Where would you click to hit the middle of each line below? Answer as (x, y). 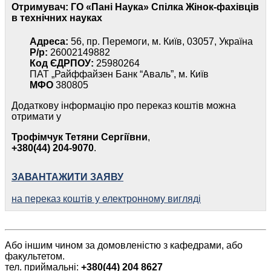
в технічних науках (57, 18)
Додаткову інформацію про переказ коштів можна (124, 105)
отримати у (36, 116)
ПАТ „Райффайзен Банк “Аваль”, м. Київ (119, 74)
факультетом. (35, 256)
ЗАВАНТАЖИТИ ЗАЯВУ (67, 177)
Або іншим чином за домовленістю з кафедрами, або (124, 245)
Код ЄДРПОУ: (62, 63)
